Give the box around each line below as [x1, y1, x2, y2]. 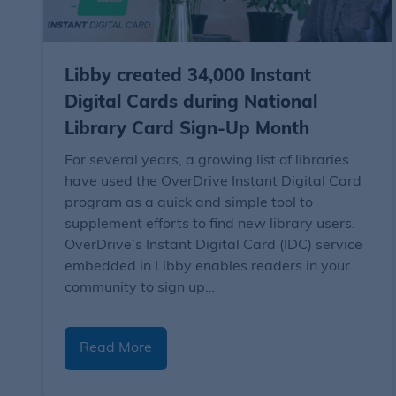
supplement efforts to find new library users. [64, 217, 355, 232]
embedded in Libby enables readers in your [64, 259, 350, 274]
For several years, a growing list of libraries [64, 153, 349, 168]
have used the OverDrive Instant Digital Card [64, 174, 362, 189]
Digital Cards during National [64, 94, 317, 112]
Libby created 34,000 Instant [64, 67, 311, 86]
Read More [79, 341, 152, 356]
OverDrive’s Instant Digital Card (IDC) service [64, 238, 362, 253]
